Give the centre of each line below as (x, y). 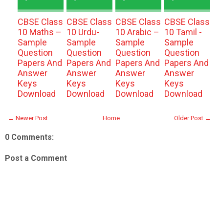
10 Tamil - (183, 32)
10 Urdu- (83, 32)
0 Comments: (29, 137)
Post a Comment (36, 158)
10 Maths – (39, 32)
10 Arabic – (137, 32)
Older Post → (193, 118)
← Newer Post (28, 118)
